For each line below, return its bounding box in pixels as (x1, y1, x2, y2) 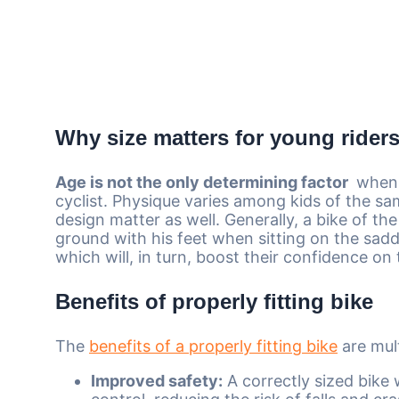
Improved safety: (91, 370, 223, 390)
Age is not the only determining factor (55, 172, 352, 191)
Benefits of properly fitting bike (55, 289, 373, 313)
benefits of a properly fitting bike (89, 336, 338, 355)
